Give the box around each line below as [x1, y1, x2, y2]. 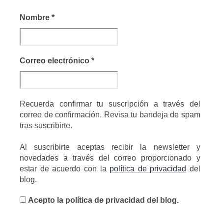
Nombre [20, 13, 52, 22]
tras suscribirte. [20, 121, 72, 130]
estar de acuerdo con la [20, 164, 110, 173]
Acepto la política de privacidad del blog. [26, 195, 179, 204]
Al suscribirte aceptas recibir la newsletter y [20, 142, 200, 151]
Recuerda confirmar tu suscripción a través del [20, 99, 200, 108]
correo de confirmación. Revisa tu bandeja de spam [20, 110, 200, 119]
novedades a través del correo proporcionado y [20, 153, 200, 162]
